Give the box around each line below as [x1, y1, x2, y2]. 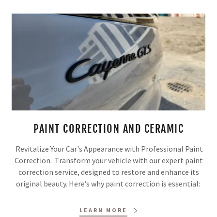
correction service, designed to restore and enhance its [18, 167, 199, 177]
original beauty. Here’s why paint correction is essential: [15, 179, 201, 189]
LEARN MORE [79, 206, 127, 214]
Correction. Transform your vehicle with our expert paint [14, 155, 203, 166]
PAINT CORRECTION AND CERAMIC [33, 122, 184, 136]
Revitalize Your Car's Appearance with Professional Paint [14, 144, 203, 154]
